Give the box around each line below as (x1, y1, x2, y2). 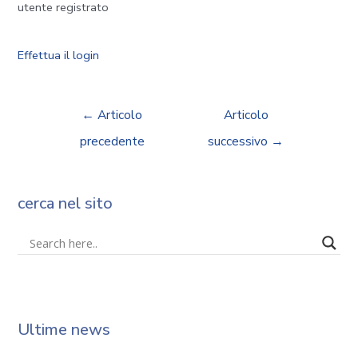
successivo (208, 132, 272, 149)
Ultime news (18, 319, 111, 341)
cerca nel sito (18, 192, 113, 214)
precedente (79, 132, 145, 149)
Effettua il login (18, 47, 100, 64)
